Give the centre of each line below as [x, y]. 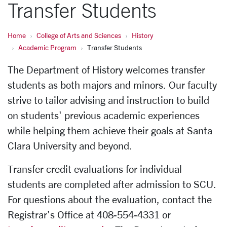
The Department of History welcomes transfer [106, 70]
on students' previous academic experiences [104, 115]
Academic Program [47, 47]
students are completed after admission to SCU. [112, 184]
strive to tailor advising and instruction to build [108, 100]
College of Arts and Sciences [79, 35]
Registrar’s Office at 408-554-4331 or [89, 215]
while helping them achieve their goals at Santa [110, 130]
